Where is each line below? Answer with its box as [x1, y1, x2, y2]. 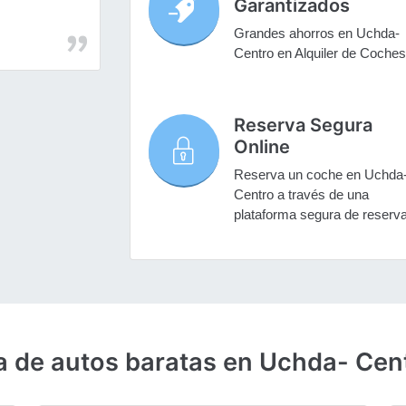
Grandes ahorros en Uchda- [233, 25, 400, 42]
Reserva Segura [233, 114, 372, 137]
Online [233, 136, 290, 159]
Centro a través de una [233, 187, 369, 203]
